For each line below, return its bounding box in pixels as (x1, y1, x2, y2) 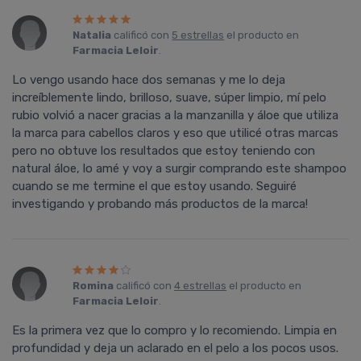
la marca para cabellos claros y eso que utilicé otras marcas (12, 126, 338, 141)
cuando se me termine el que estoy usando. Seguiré (12, 179, 297, 194)
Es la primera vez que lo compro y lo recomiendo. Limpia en (12, 323, 337, 338)
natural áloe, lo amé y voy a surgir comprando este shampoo (12, 161, 346, 176)
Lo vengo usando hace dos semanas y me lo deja (12, 73, 285, 88)
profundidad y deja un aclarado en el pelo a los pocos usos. (12, 341, 338, 356)
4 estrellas (174, 280, 227, 293)
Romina (73, 280, 114, 293)
